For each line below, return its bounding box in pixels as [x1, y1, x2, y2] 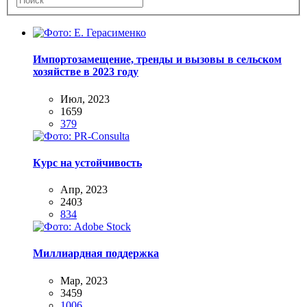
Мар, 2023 [60, 274, 108, 286]
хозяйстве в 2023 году [33, 66, 138, 78]
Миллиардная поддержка [33, 247, 159, 260]
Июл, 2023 [60, 93, 110, 105]
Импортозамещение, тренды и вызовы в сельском [33, 53, 282, 66]
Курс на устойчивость [33, 156, 142, 169]
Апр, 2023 [60, 184, 108, 196]
